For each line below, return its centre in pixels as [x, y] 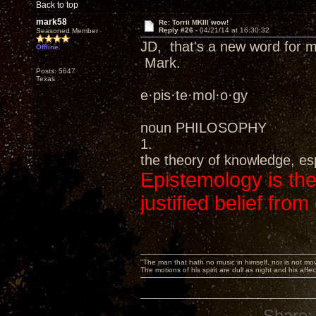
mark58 [51, 22]
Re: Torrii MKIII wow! [193, 22]
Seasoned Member [67, 31]
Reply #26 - [179, 30]
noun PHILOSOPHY [203, 128]
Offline [47, 47]
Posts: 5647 [56, 71]
